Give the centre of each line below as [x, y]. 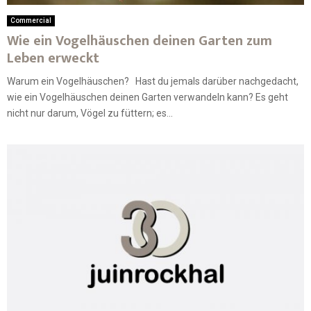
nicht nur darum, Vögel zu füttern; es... [90, 114]
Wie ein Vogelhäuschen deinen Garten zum [140, 41]
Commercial [31, 21]
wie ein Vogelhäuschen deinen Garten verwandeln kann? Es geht [148, 98]
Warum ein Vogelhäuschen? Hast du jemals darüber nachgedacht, [153, 82]
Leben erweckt [53, 59]
